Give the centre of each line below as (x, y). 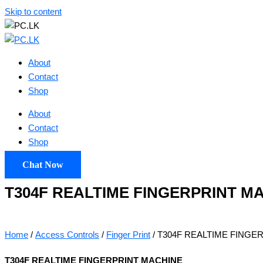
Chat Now (43, 165)
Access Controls (67, 234)
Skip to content (33, 11)
